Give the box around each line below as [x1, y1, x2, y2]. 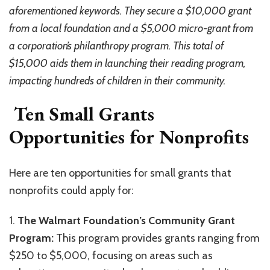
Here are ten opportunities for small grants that [9, 166, 231, 180]
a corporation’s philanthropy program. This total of [9, 39, 224, 53]
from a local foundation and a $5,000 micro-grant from [9, 22, 253, 36]
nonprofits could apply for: [9, 183, 134, 197]
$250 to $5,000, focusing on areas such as [9, 248, 213, 262]
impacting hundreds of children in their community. [9, 74, 225, 88]
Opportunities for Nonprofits [9, 124, 249, 150]
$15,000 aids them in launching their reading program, [9, 57, 245, 71]
